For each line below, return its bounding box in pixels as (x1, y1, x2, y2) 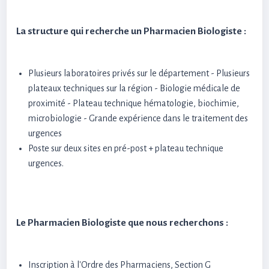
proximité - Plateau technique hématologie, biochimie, (28, 98, 239, 108)
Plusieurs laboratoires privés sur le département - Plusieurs (28, 68, 250, 78)
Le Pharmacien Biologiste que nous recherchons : (16, 217, 228, 228)
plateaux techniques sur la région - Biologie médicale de (28, 83, 240, 93)
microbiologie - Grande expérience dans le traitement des (28, 113, 248, 123)
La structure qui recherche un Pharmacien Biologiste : (16, 26, 246, 37)
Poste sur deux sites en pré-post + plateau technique (28, 144, 223, 153)
